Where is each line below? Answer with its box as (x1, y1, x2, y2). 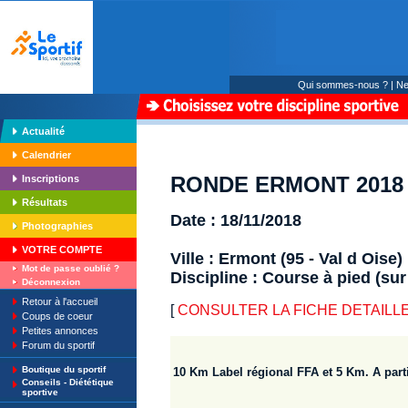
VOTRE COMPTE (22, 244, 102, 255)
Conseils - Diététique (22, 377, 114, 387)
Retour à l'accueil (22, 296, 97, 307)
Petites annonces (22, 325, 98, 336)
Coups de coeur (22, 311, 93, 321)
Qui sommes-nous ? (298, 79, 388, 90)
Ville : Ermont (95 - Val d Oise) (170, 250, 403, 269)
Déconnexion (22, 277, 80, 287)
